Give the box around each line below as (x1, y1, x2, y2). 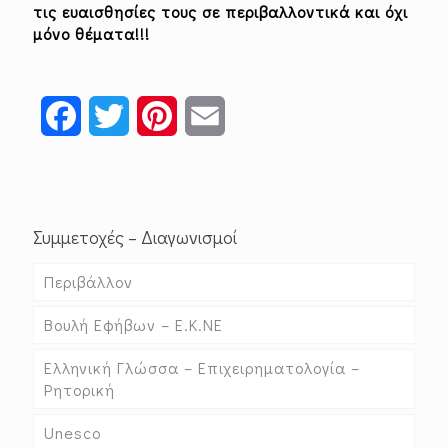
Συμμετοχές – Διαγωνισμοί (33, 225, 237, 249)
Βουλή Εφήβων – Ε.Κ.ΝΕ (44, 314, 223, 335)
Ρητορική (44, 379, 115, 400)
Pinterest (176, 105, 249, 126)
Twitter (128, 105, 187, 126)
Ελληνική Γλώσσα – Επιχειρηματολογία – (44, 357, 360, 378)
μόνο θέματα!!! (33, 23, 150, 44)
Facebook (80, 105, 153, 126)
